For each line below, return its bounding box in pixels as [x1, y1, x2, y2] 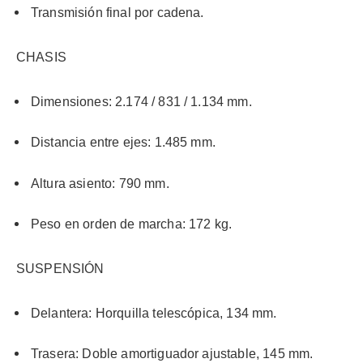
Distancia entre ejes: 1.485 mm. [31, 135, 216, 150]
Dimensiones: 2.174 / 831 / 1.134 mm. [31, 94, 252, 109]
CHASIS [16, 49, 66, 64]
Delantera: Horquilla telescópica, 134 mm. [31, 305, 277, 320]
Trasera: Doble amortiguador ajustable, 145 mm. [31, 347, 314, 361]
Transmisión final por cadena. [31, 6, 204, 20]
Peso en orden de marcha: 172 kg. [31, 217, 233, 232]
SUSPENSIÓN [16, 261, 105, 275]
